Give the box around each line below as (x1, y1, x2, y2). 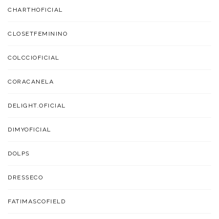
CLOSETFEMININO (8, 30, 68, 37)
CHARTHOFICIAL (8, 6, 63, 13)
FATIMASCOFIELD (8, 197, 66, 205)
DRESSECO (8, 174, 44, 181)
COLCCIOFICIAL (8, 54, 60, 61)
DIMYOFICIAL (8, 126, 51, 133)
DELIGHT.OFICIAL (8, 102, 66, 109)
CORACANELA (8, 78, 54, 85)
